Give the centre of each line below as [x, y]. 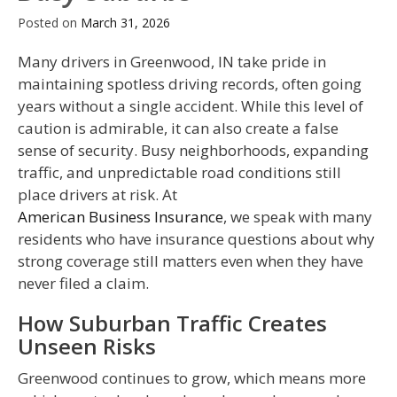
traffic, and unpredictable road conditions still [179, 173]
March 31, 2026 [125, 23]
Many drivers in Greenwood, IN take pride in [172, 62]
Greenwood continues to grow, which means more [192, 378]
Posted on [49, 23]
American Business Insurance [121, 217]
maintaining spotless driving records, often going [190, 84]
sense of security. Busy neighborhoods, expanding [193, 151]
